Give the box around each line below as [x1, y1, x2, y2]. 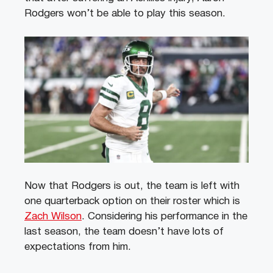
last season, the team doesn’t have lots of [24, 227, 224, 236]
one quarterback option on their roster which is [24, 196, 240, 206]
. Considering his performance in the [82, 211, 247, 221]
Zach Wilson [24, 211, 82, 221]
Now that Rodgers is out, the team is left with [24, 181, 239, 191]
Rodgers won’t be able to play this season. [24, 9, 229, 18]
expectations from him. [24, 242, 131, 252]
